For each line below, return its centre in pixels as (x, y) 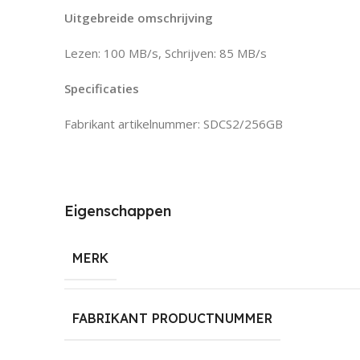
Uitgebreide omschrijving (139, 18)
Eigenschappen (118, 211)
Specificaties (102, 89)
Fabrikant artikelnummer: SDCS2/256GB (174, 124)
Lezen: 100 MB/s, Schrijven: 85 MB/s (166, 53)
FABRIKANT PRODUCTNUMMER (172, 319)
